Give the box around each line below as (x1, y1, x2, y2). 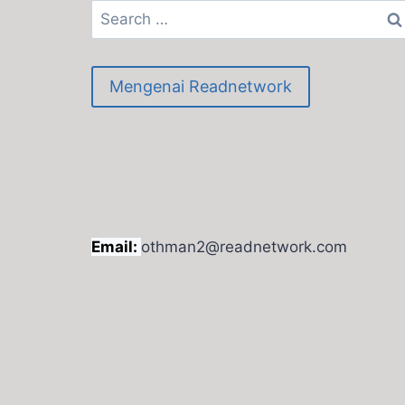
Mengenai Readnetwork (109, 76, 292, 96)
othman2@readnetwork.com (141, 238, 347, 256)
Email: (91, 238, 141, 256)
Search (90, 2, 141, 20)
